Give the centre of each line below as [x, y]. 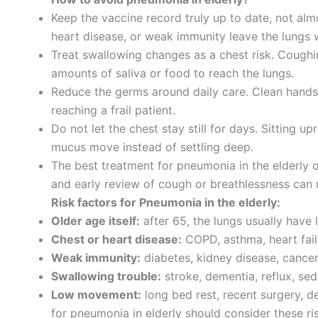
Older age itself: [95, 220]
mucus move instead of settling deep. [152, 147]
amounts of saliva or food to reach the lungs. [172, 73]
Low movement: [96, 294]
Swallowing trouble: [106, 276]
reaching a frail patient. [113, 110]
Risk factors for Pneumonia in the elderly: [166, 202]
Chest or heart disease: [116, 239]
